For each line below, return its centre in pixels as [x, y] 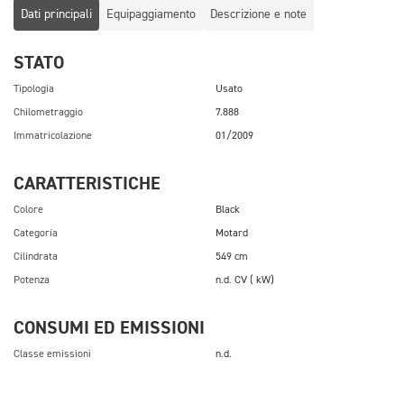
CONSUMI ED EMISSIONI [109, 327]
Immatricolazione [53, 136]
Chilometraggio [48, 112]
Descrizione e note [258, 14]
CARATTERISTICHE [87, 183]
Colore [28, 210]
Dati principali [56, 14]
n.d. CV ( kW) [245, 280]
